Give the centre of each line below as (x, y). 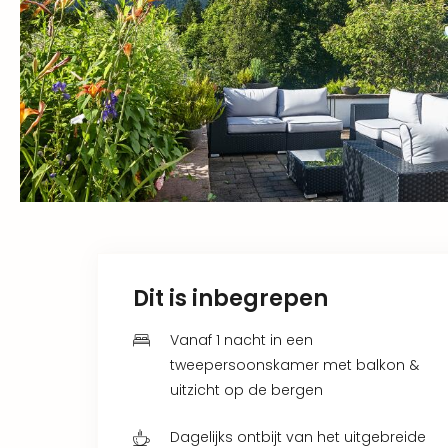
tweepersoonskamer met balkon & (294, 364)
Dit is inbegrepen (230, 298)
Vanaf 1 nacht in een (241, 339)
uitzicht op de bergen (246, 389)
